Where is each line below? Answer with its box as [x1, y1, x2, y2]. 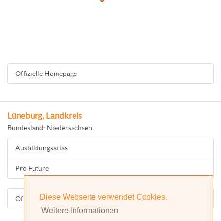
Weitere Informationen [41, 206, 119, 215]
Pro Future [15, 164, 49, 172]
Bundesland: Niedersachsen [7, 124, 92, 132]
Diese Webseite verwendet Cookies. [40, 193, 167, 202]
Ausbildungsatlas [15, 144, 68, 152]
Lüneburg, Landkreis [7, 111, 82, 120]
